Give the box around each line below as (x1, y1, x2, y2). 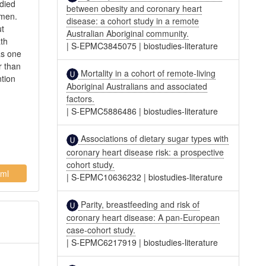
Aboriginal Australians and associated (66, 80, 208, 93)
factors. (66, 93, 95, 105)
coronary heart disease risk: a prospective (66, 145, 224, 158)
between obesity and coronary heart (66, 2, 202, 14)
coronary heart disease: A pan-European (66, 211, 220, 223)
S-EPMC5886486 (71, 105, 137, 118)
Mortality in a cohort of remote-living (78, 66, 216, 79)
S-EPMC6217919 (71, 236, 137, 248)
